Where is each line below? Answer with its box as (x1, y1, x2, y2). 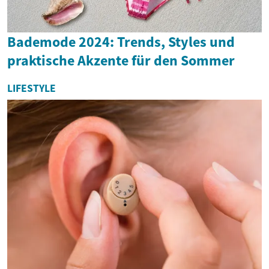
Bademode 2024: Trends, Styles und (7, 32, 235, 51)
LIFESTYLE (7, 81, 56, 95)
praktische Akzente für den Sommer (7, 50, 235, 70)
